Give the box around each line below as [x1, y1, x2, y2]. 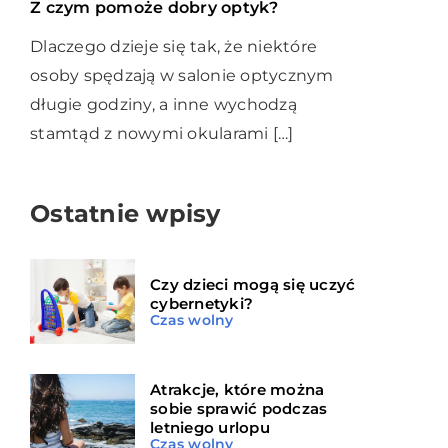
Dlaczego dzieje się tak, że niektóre [30, 36, 317, 56]
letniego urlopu [150, 418, 270, 438]
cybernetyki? [150, 293, 253, 313]
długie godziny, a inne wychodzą [30, 94, 297, 114]
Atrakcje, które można [150, 380, 325, 400]
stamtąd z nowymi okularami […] [30, 123, 294, 143]
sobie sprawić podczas [150, 399, 328, 419]
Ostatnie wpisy [30, 198, 221, 228]
